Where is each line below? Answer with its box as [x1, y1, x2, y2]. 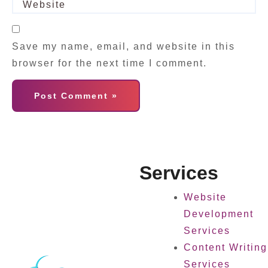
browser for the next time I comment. [12, 57, 207, 68]
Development [184, 209, 254, 219]
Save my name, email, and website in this [12, 41, 235, 51]
